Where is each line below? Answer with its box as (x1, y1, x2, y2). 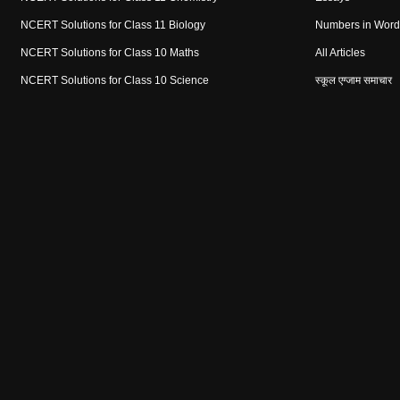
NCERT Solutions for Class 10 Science (20, 74, 209, 87)
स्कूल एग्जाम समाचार (314, 74, 392, 87)
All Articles (314, 46, 365, 60)
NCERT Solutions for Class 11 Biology (20, 19, 205, 32)
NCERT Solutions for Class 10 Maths (20, 46, 199, 60)
